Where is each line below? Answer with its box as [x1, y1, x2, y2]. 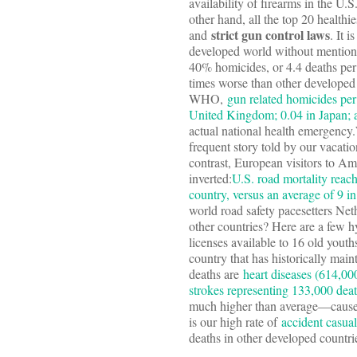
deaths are [189, 265, 243, 283]
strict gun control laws [211, 25, 330, 45]
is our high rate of [189, 313, 281, 331]
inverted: [189, 170, 232, 187]
